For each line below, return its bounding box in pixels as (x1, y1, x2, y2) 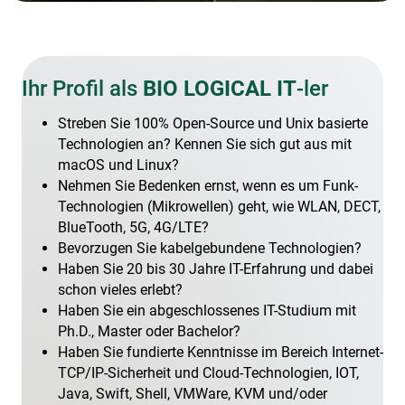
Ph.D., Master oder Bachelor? (58, 322, 240, 340)
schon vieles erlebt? (58, 280, 183, 298)
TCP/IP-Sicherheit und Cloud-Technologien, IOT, (58, 363, 359, 381)
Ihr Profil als (22, 75, 143, 101)
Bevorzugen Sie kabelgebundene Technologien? (58, 239, 362, 257)
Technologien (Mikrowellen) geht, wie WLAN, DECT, (58, 197, 381, 215)
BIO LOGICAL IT (143, 75, 297, 101)
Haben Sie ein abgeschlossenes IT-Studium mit (58, 301, 356, 319)
